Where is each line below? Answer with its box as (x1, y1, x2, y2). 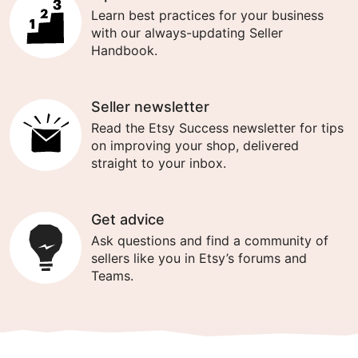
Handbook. (91, 42, 157, 58)
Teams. (91, 268, 133, 284)
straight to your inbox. (91, 155, 226, 171)
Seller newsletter (91, 97, 209, 115)
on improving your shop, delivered (91, 137, 299, 153)
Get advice (91, 210, 165, 228)
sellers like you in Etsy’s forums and (91, 250, 307, 266)
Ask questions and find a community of (91, 233, 328, 249)
